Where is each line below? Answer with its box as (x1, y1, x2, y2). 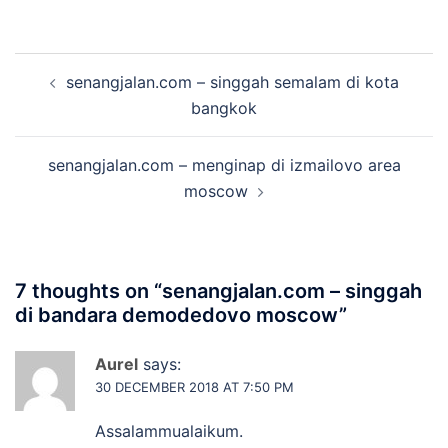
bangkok (191, 98, 257, 119)
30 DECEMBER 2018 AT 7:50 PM (95, 379, 294, 396)
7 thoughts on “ (15, 279, 162, 304)
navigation (14, 79, 137, 109)
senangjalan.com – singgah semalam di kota (65, 72, 399, 93)
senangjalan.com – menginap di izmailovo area (47, 155, 401, 176)
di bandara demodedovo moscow (15, 303, 339, 328)
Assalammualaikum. (95, 421, 243, 442)
